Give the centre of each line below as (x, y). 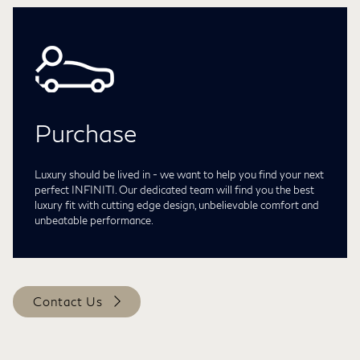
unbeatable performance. (94, 220)
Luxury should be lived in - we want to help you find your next (179, 174)
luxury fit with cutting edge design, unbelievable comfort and (177, 205)
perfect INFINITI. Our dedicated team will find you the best (174, 189)
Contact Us (68, 301)
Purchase (86, 132)
